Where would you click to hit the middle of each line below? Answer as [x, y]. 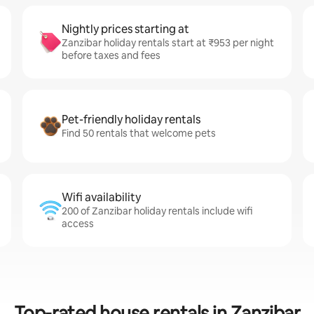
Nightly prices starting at [125, 29]
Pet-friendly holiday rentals [131, 120]
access [78, 224]
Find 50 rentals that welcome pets [139, 133]
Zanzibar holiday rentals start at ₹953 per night [168, 43]
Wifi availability [101, 197]
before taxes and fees [111, 55]
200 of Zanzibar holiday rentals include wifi [157, 211]
